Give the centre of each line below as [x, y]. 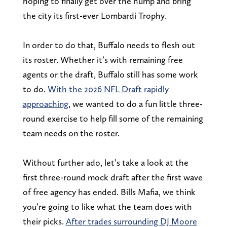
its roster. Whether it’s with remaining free [103, 59]
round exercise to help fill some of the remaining [113, 118]
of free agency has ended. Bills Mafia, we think [109, 192]
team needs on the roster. [71, 133]
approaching [45, 103]
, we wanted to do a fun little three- [135, 103]
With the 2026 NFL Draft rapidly [108, 89]
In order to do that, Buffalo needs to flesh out [109, 45]
